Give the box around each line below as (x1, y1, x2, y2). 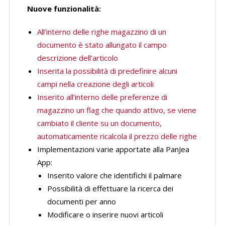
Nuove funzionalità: (27, 4, 101, 14)
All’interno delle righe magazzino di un (37, 27, 166, 37)
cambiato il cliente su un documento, (37, 118, 162, 128)
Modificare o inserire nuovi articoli (47, 209, 163, 219)
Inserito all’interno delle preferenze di (37, 92, 167, 102)
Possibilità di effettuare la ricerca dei (47, 183, 173, 193)
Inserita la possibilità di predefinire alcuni (37, 66, 177, 76)
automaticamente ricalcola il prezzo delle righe (37, 131, 197, 141)
